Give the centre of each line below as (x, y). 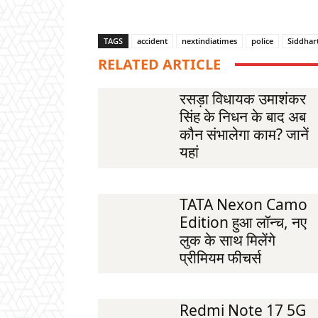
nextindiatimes (209, 41)
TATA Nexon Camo (243, 204)
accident (152, 41)
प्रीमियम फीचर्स (220, 257)
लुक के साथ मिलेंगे (227, 240)
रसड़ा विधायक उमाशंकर (242, 99)
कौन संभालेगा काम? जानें (244, 135)
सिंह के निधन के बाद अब (242, 117)
